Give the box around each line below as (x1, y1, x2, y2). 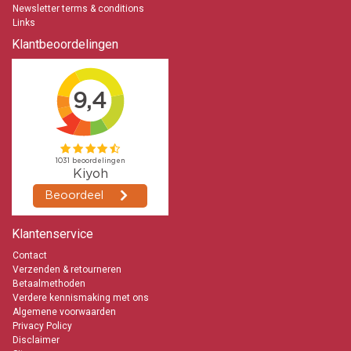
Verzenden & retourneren (13, 264, 121, 275)
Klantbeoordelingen (12, 37, 118, 52)
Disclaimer (13, 335, 60, 346)
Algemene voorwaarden (13, 306, 116, 317)
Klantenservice (12, 226, 93, 241)
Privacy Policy (13, 320, 72, 331)
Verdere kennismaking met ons (13, 292, 149, 303)
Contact (13, 250, 47, 261)
